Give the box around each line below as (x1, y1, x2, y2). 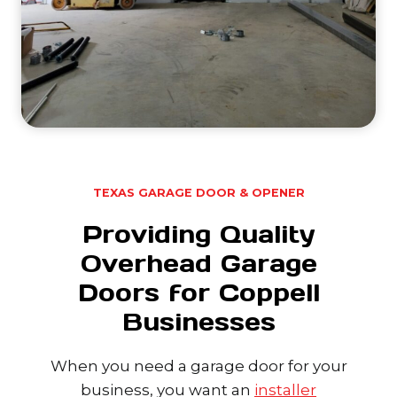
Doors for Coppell (77, 276, 320, 308)
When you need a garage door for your (50, 356, 347, 375)
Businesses (121, 305, 276, 338)
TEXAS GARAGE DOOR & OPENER (92, 185, 305, 199)
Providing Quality (82, 217, 315, 250)
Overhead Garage (80, 246, 317, 279)
